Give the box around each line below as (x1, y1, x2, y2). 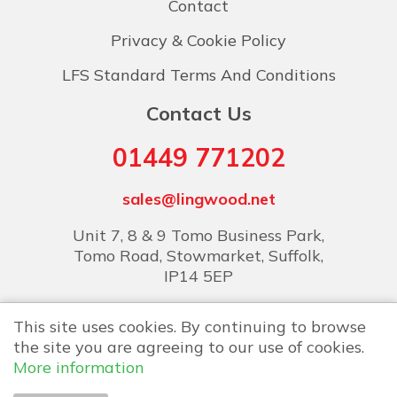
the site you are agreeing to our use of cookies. (13, 337, 364, 357)
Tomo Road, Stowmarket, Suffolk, (74, 245, 323, 266)
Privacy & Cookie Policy (111, 29, 286, 51)
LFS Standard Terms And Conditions (61, 64, 336, 85)
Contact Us (145, 100, 252, 126)
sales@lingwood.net (121, 188, 276, 209)
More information (13, 357, 144, 378)
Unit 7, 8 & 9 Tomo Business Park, (73, 224, 324, 245)
